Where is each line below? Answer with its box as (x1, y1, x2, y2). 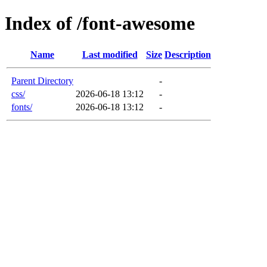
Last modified (82, 49, 138, 60)
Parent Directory (11, 75, 73, 86)
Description (164, 49, 211, 60)
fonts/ (11, 101, 32, 112)
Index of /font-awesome (5, 13, 195, 35)
